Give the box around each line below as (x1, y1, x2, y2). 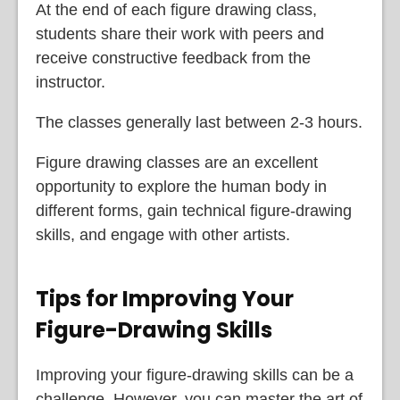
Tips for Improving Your (36, 284, 294, 314)
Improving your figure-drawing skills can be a (36, 366, 354, 384)
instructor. (36, 73, 105, 92)
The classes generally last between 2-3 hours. (36, 113, 362, 132)
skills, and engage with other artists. (36, 226, 290, 245)
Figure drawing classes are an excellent (36, 154, 318, 172)
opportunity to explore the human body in (36, 178, 327, 196)
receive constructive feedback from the (36, 49, 311, 68)
